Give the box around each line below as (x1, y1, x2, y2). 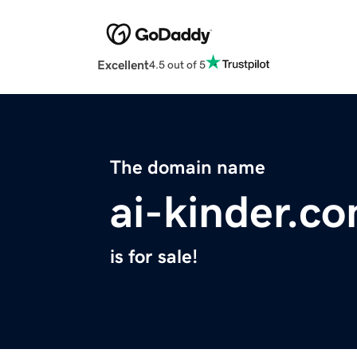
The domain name (110, 158, 265, 178)
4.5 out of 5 (149, 58, 206, 70)
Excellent (97, 58, 149, 72)
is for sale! (110, 247, 198, 267)
